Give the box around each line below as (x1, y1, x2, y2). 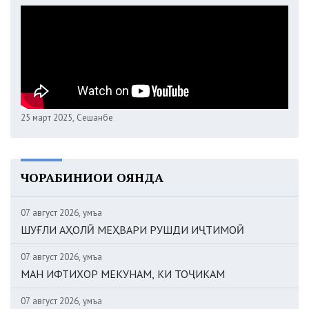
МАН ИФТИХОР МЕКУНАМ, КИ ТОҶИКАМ (21, 266, 225, 281)
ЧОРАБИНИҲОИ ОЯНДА (21, 168, 163, 186)
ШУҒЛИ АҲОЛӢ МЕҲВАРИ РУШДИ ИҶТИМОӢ (21, 222, 244, 237)
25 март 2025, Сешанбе (21, 111, 113, 123)
